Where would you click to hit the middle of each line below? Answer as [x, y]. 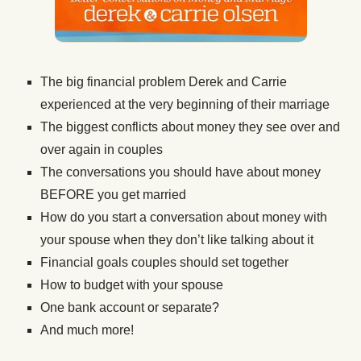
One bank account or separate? [130, 307]
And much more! [87, 330]
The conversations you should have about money [180, 172]
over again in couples [102, 149]
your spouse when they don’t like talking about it [177, 240]
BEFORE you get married [113, 195]
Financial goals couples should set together [164, 262]
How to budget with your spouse [132, 285]
